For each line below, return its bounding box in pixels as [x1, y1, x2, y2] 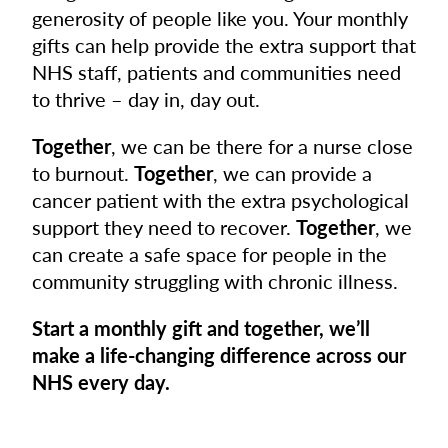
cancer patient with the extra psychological [32, 185, 409, 214]
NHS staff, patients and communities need [32, 57, 401, 86]
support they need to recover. [32, 212, 296, 241]
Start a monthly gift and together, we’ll [32, 313, 370, 342]
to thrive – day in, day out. [32, 84, 260, 113]
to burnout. [32, 158, 134, 187]
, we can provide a [213, 158, 372, 187]
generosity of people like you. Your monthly [32, 3, 408, 32]
